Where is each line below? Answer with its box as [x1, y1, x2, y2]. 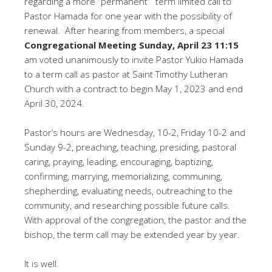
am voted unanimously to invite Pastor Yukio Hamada [24, 53, 243, 66]
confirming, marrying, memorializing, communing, [24, 170, 222, 182]
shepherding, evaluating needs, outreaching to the [24, 185, 233, 197]
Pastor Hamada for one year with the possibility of [24, 10, 232, 22]
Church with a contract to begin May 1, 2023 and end [24, 83, 243, 95]
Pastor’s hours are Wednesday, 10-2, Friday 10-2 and [24, 126, 245, 138]
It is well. [24, 257, 59, 270]
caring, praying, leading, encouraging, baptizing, [24, 155, 213, 168]
